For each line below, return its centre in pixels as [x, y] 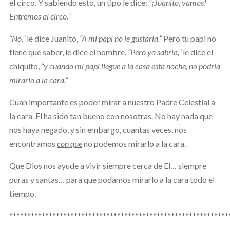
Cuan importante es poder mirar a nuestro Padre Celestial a [112, 102]
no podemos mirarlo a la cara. [134, 143]
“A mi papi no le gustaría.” [120, 38]
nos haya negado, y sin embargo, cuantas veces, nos [98, 129]
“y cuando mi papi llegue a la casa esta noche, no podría [130, 66]
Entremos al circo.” [40, 16]
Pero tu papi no [189, 38]
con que [69, 143]
